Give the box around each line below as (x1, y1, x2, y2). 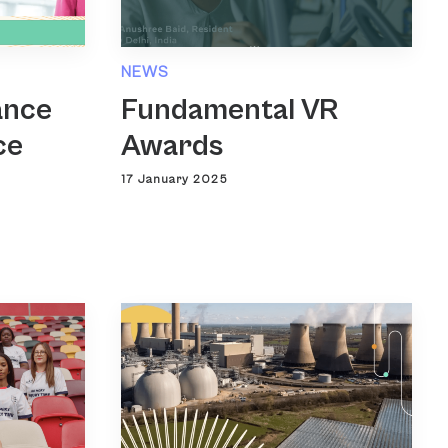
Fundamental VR (121, 92, 338, 127)
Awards (121, 128, 223, 163)
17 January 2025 (121, 172, 228, 186)
